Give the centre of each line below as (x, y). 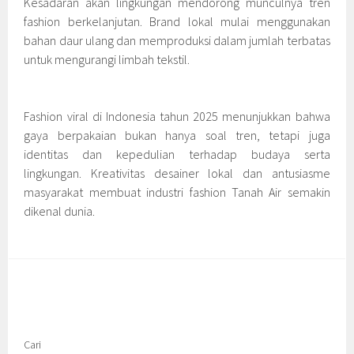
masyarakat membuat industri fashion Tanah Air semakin (177, 192)
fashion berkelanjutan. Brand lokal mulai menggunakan (177, 21)
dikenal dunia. (60, 211)
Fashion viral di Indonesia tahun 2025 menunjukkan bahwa (177, 116)
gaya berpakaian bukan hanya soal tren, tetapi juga (177, 135)
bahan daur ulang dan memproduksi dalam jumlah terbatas (177, 40)
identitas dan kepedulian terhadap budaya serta (177, 154)
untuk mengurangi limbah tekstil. (107, 59)
